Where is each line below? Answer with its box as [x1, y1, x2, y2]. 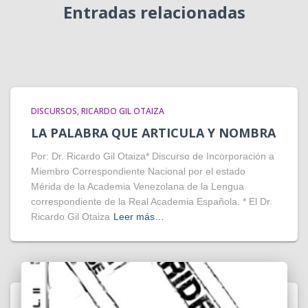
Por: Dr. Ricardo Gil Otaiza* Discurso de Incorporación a [31, 151, 274, 162]
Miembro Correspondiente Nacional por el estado [31, 166, 245, 177]
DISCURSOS [31, 105, 77, 118]
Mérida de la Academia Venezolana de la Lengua [31, 181, 244, 192]
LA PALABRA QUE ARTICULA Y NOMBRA [31, 124, 276, 142]
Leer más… [113, 211, 164, 223]
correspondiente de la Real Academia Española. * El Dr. [31, 196, 272, 208]
